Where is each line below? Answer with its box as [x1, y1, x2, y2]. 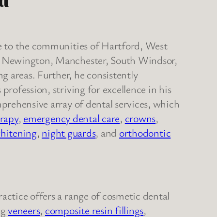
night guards [42, 125, 96, 140]
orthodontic [119, 125, 171, 140]
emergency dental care [23, 111, 120, 125]
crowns [124, 111, 156, 125]
